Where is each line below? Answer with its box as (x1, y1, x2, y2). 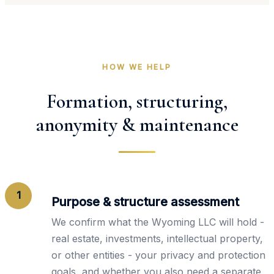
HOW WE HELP (102, 62, 172, 72)
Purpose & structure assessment (51, 194, 239, 209)
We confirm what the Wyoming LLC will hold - (51, 215, 264, 228)
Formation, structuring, (46, 89, 228, 113)
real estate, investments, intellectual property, (51, 232, 263, 245)
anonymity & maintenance (35, 112, 239, 136)
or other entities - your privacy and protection (51, 248, 265, 261)
